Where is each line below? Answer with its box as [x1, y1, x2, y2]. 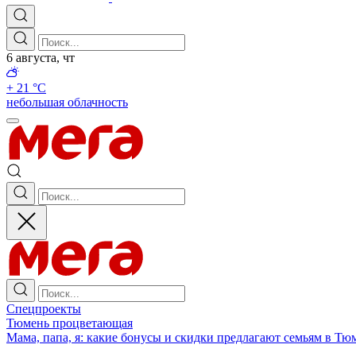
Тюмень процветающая [6, 316, 133, 330]
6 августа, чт [6, 51, 75, 64]
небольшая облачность [6, 95, 128, 109]
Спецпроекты [6, 302, 81, 315]
